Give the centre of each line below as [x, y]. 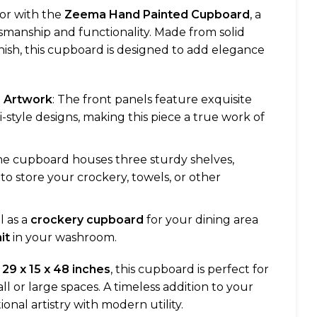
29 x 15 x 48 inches [56, 269]
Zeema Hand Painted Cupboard [157, 15]
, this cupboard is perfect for [190, 269]
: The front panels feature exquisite [152, 99]
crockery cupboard [87, 220]
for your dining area [201, 220]
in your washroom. [63, 237]
